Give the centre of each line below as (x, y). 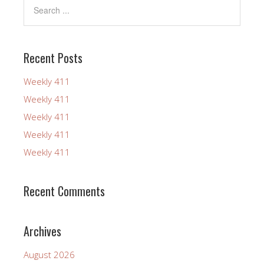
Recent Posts (53, 58)
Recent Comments (64, 191)
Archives (42, 231)
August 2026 (49, 255)
